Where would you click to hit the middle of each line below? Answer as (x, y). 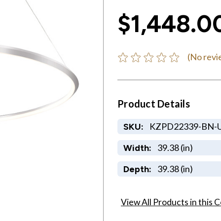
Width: (137, 147)
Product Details (154, 103)
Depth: (137, 169)
